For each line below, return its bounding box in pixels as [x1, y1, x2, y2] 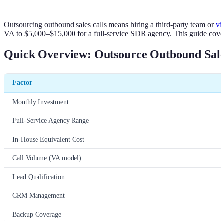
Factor [12, 78, 32, 86]
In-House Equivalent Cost [12, 135, 84, 143]
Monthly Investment [12, 97, 69, 106]
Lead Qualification [12, 172, 65, 181]
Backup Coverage [12, 210, 61, 218]
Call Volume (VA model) [12, 153, 81, 162]
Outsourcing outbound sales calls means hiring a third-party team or [4, 20, 216, 29]
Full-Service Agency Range [12, 116, 89, 124]
